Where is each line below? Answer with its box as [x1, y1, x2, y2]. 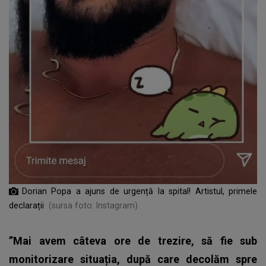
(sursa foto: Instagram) [49, 200, 138, 210]
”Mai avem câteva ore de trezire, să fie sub [9, 234, 257, 247]
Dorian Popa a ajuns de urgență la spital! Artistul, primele [22, 186, 257, 196]
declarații [9, 200, 44, 210]
